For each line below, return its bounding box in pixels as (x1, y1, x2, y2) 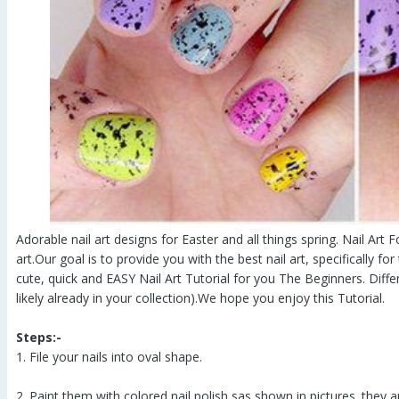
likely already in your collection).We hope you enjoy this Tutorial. (16, 289, 385, 306)
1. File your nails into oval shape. (16, 347, 202, 365)
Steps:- (16, 328, 61, 346)
